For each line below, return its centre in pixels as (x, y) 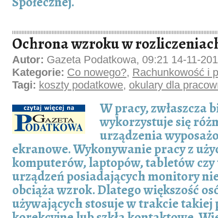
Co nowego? (97, 72)
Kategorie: (40, 72)
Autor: (29, 60)
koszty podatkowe (81, 85)
